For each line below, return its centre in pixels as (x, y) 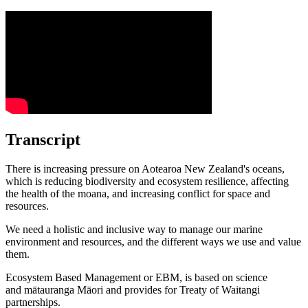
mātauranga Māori (64, 289)
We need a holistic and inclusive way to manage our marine (134, 229)
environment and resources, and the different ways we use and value (153, 241)
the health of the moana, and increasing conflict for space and (138, 193)
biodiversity (111, 181)
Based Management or (104, 277)
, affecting (267, 181)
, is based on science (223, 277)
